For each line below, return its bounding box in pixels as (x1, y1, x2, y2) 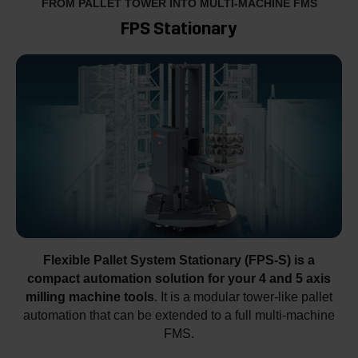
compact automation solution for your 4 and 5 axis (27, 270, 331, 286)
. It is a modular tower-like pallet (154, 288, 332, 304)
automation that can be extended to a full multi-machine (23, 307, 335, 322)
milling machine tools (26, 288, 154, 304)
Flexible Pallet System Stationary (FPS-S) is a (43, 252, 315, 268)
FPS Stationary (121, 18, 237, 40)
